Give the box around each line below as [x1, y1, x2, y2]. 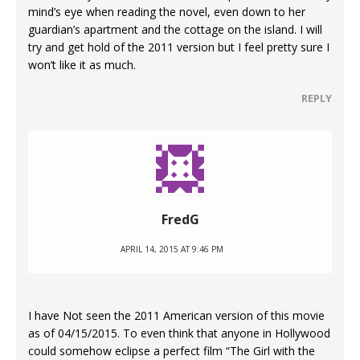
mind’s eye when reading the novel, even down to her [28, 4, 305, 20]
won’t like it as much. [28, 57, 136, 73]
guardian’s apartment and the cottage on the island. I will [28, 22, 322, 38]
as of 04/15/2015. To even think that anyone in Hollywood [28, 325, 330, 342]
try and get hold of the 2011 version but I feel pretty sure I [28, 39, 329, 55]
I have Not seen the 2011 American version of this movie [28, 308, 325, 324]
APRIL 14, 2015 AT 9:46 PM [121, 243, 223, 256]
